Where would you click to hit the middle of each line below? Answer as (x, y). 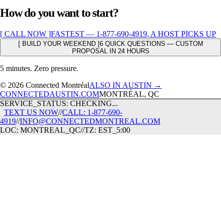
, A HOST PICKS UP (182, 34)
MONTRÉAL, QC (129, 94)
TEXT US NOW (31, 112)
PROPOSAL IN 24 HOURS (110, 51)
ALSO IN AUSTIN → (126, 85)
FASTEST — (74, 34)
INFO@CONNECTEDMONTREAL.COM (90, 121)
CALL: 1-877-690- (92, 112)
